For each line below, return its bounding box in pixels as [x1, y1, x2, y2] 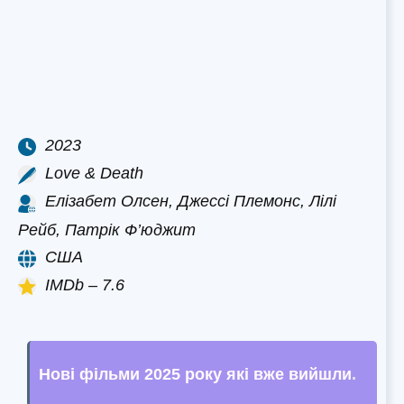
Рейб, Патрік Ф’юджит [18, 220, 196, 239]
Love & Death [45, 164, 143, 183]
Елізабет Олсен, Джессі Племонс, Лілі [45, 192, 336, 211]
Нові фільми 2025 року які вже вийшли [39, 364, 352, 383]
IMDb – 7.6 [45, 275, 124, 294]
